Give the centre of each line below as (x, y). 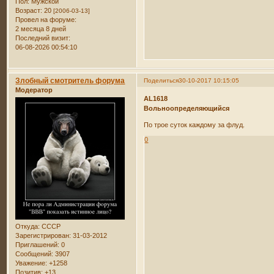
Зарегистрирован (43, 236)
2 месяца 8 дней (41, 29)
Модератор (34, 90)
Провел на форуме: (46, 20)
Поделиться (161, 81)
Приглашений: (38, 245)
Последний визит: (43, 38)
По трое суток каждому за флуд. (194, 124)
